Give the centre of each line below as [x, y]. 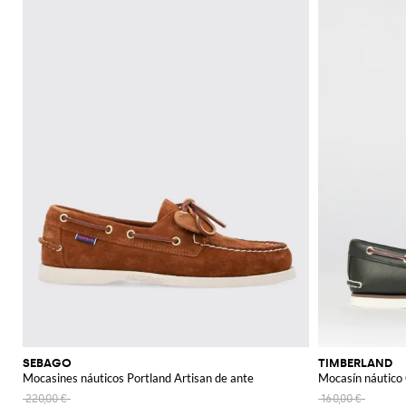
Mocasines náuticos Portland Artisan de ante [138, 378]
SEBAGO [47, 363]
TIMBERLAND [355, 363]
